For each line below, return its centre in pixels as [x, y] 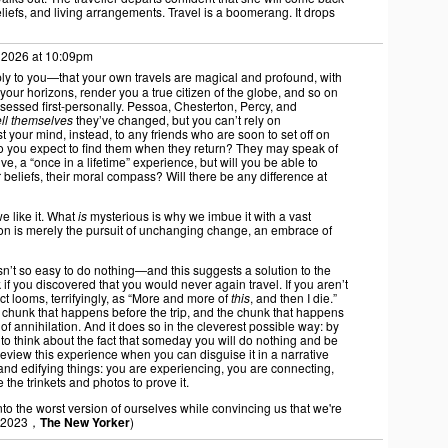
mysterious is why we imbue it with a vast [199, 215]
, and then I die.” [293, 297]
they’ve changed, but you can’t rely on [177, 119]
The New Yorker [85, 422]
